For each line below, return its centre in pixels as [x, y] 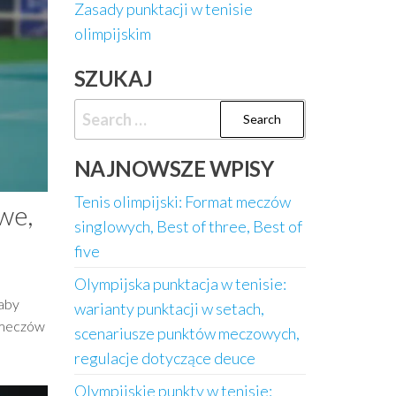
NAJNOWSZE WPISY [174, 168]
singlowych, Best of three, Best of [188, 226]
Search [98, 110]
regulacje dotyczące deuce [164, 358]
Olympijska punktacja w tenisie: [180, 284]
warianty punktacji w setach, [169, 308]
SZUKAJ [113, 78]
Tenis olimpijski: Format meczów [182, 202]
